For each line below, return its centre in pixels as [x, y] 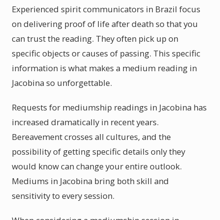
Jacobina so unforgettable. [62, 83]
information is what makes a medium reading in [104, 68]
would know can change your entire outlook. [97, 166]
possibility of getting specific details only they [98, 151]
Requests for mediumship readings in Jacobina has [109, 107]
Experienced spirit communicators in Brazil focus [106, 9]
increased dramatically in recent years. [85, 122]
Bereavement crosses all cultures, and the [91, 137]
